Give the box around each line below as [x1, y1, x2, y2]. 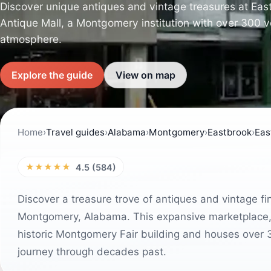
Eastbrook [207, 126, 252, 138]
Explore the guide [11, 68, 93, 81]
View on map [116, 68, 175, 81]
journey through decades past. [18, 246, 166, 258]
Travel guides [46, 126, 105, 138]
